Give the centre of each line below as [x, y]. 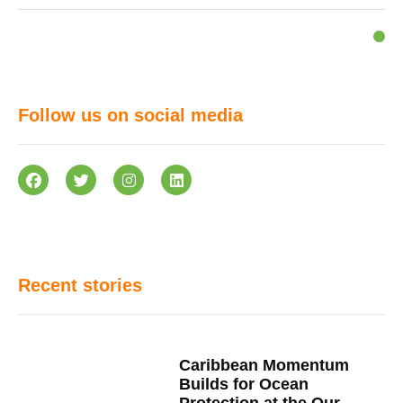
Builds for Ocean [244, 385]
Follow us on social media [130, 116]
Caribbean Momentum [264, 366]
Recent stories [80, 286]
